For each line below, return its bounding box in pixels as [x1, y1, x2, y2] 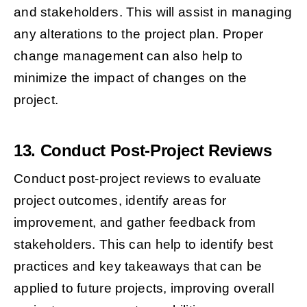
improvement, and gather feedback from [13, 215, 256, 230]
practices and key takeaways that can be [13, 259, 262, 274]
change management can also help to [13, 49, 243, 64]
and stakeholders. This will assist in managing [13, 5, 293, 20]
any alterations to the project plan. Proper [13, 27, 264, 42]
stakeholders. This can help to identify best [13, 237, 273, 252]
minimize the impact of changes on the [13, 71, 247, 86]
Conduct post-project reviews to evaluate [13, 171, 262, 186]
